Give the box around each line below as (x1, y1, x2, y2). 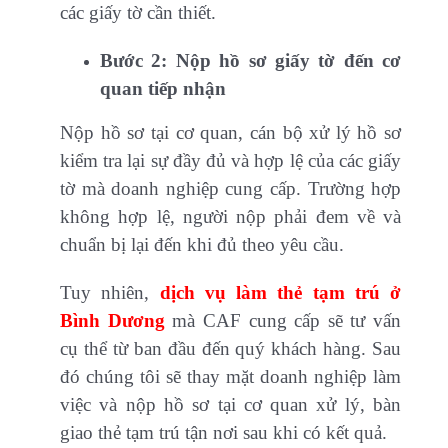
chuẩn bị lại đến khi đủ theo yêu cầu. (60, 234, 344, 256)
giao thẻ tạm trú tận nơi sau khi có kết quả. (60, 422, 387, 444)
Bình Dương (60, 310, 165, 332)
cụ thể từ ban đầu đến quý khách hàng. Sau (60, 338, 402, 360)
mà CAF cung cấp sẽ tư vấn (172, 310, 402, 332)
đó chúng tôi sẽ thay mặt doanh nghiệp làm (60, 366, 402, 388)
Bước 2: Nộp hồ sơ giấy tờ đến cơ (100, 50, 402, 72)
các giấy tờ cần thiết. (60, 2, 216, 24)
